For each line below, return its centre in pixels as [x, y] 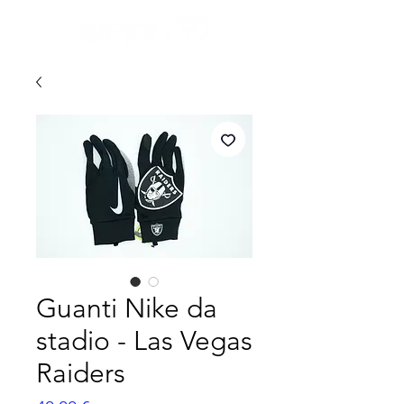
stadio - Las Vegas [144, 341]
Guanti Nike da [127, 309]
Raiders [81, 374]
